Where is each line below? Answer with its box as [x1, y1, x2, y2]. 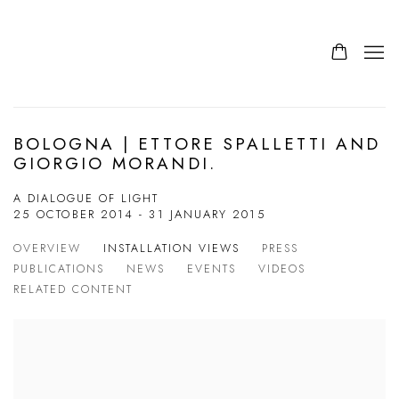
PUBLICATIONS [13, 261, 104, 277]
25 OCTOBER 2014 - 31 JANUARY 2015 [13, 206, 266, 223]
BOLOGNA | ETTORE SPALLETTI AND [13, 132, 381, 156]
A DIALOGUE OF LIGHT [13, 191, 159, 207]
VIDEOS [258, 261, 305, 277]
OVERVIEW [13, 240, 81, 256]
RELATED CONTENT [13, 281, 133, 297]
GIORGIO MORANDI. [13, 151, 216, 175]
